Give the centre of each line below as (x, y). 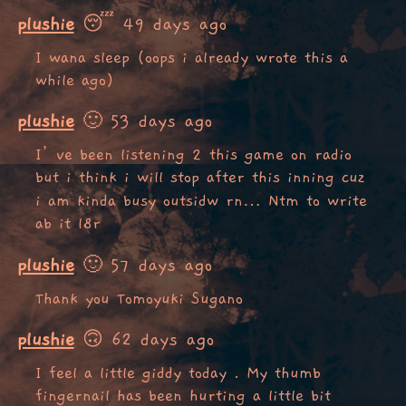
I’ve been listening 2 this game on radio (193, 155)
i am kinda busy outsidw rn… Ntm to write (201, 202)
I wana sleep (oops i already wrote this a (191, 58)
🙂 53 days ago (143, 122)
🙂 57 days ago (143, 265)
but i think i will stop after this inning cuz (199, 178)
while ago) (74, 80)
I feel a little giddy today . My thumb (178, 374)
